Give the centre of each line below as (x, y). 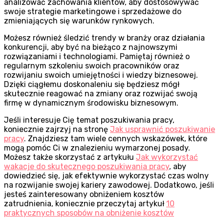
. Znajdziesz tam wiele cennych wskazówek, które (116, 138)
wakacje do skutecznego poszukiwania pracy (87, 166)
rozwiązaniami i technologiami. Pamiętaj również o (97, 56)
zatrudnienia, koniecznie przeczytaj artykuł (85, 203)
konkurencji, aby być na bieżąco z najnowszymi (91, 47)
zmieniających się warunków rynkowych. (79, 21)
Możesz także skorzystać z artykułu (70, 157)
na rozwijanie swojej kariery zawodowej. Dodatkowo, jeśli (109, 185)
